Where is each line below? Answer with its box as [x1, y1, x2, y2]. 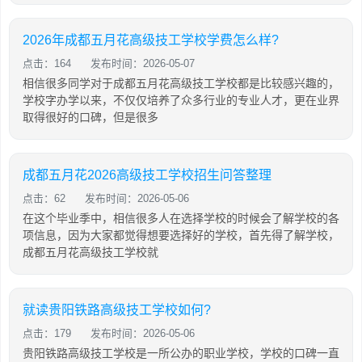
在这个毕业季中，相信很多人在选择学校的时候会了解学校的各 [23, 212, 339, 225]
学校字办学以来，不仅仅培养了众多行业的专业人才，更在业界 [23, 94, 339, 107]
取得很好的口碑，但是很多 [23, 111, 158, 124]
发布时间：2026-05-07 [90, 57, 195, 69]
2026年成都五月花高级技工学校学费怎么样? [23, 33, 279, 47]
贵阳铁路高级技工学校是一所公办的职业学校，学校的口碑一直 [23, 347, 339, 360]
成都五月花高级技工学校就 [23, 246, 158, 259]
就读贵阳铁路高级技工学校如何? [23, 303, 211, 317]
